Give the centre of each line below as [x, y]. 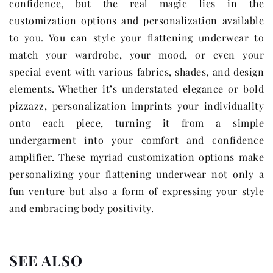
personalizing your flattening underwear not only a [136, 174]
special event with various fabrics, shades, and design [136, 72]
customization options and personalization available [136, 21]
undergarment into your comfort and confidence [136, 140]
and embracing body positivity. [81, 208]
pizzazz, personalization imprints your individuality [136, 106]
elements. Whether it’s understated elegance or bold [136, 89]
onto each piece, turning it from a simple [136, 123]
